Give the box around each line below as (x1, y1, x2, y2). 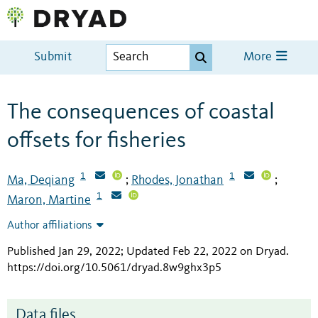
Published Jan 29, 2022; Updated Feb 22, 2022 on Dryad (7, 246, 286, 258)
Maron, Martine (7, 194, 91, 207)
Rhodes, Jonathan (131, 173, 224, 187)
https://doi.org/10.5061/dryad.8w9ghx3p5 (7, 262, 221, 275)
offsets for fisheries (7, 129, 186, 153)
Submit (34, 51, 72, 64)
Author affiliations (7, 220, 92, 232)
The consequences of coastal (7, 101, 275, 124)
